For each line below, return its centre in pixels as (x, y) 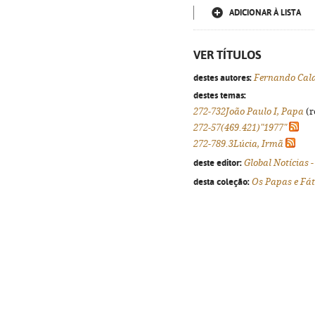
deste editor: (218, 162)
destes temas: (220, 95)
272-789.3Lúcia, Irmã (238, 144)
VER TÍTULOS (227, 55)
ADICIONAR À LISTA (265, 13)
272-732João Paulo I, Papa (249, 111)
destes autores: (223, 77)
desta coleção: (221, 181)
